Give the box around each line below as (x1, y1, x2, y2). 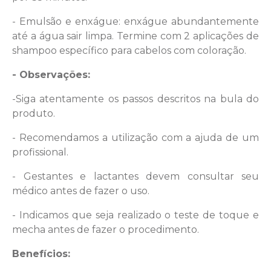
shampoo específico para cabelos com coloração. (12, 44, 249, 56)
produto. (12, 107, 57, 119)
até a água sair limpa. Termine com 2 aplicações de (12, 30, 259, 42)
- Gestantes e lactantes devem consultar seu (12, 170, 259, 182)
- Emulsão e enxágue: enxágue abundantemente (12, 15, 259, 27)
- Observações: (12, 68, 90, 80)
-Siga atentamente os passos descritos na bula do (12, 93, 259, 105)
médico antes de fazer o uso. (12, 184, 149, 197)
